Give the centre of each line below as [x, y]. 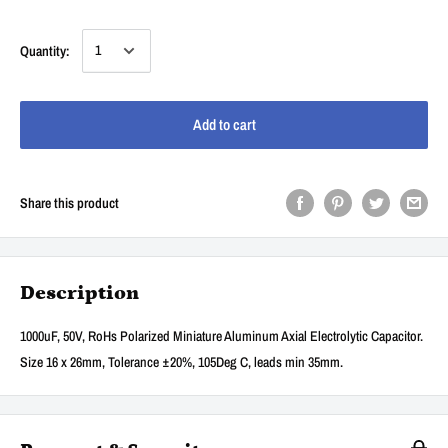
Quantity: [45, 50]
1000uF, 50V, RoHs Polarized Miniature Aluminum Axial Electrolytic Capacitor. [221, 335]
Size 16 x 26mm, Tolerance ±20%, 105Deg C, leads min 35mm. [181, 361]
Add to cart [224, 124]
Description [79, 292]
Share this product [69, 202]
